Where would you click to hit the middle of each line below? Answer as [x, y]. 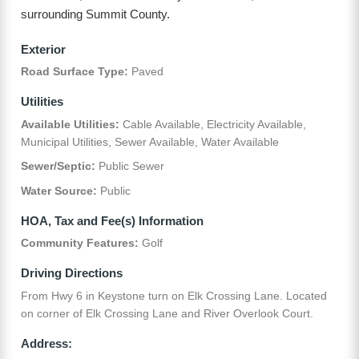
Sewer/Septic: [58, 166]
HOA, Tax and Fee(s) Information [112, 220]
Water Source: [59, 190]
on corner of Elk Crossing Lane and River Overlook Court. [167, 313]
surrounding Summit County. [95, 14]
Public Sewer [130, 166]
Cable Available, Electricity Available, [213, 124]
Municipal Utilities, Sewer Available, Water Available [150, 141]
